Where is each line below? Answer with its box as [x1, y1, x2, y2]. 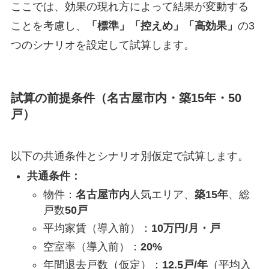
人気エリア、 [129, 188, 195, 201]
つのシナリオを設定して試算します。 [10, 39, 195, 52]
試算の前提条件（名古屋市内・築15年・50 [10, 91, 241, 105]
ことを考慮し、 [10, 20, 86, 32]
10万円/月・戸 [151, 222, 220, 235]
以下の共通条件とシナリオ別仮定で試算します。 [10, 150, 249, 162]
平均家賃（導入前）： [43, 222, 151, 235]
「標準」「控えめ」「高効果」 [86, 20, 238, 32]
